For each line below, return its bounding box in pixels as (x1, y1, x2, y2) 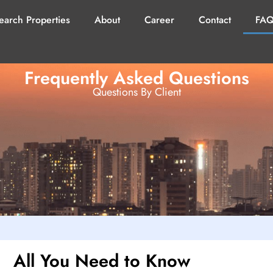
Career (144, 13, 174, 27)
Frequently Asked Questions (24, 65, 249, 91)
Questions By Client (92, 84, 181, 100)
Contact (198, 13, 231, 27)
